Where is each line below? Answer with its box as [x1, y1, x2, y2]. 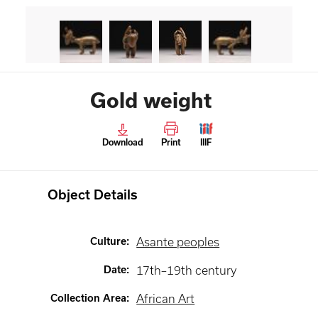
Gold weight [89, 89, 212, 112]
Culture [90, 236, 127, 247]
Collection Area [50, 292, 127, 304]
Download [102, 138, 143, 147]
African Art [136, 292, 195, 305]
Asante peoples [136, 236, 220, 248]
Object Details [48, 187, 138, 202]
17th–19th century [136, 264, 237, 277]
